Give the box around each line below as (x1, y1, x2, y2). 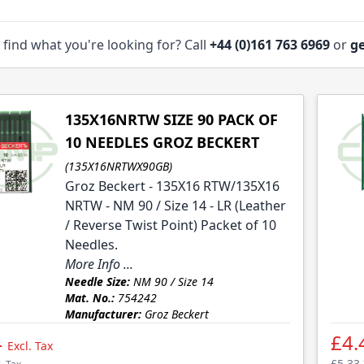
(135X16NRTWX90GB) (64, 158, 172, 175)
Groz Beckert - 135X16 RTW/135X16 (64, 177, 279, 196)
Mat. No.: (64, 290, 115, 306)
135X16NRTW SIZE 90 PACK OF (64, 110, 278, 130)
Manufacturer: (64, 306, 141, 323)
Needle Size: (64, 274, 130, 290)
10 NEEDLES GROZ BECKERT (64, 132, 259, 153)
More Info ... (64, 255, 133, 274)
